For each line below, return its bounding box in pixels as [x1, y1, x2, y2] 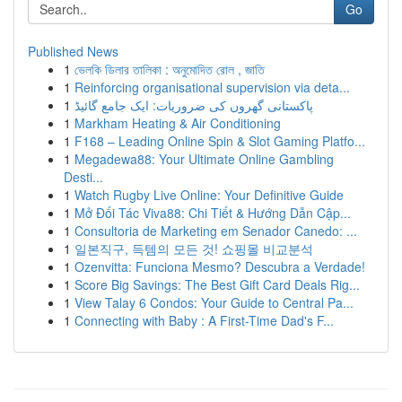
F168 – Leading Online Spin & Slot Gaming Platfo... [74, 132, 365, 150]
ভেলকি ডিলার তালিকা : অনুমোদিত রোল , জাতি [74, 60, 265, 78]
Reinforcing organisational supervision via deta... [74, 78, 350, 96]
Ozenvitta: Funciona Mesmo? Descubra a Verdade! [74, 258, 365, 275]
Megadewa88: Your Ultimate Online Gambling [74, 150, 334, 168]
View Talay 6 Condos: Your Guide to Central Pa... [74, 293, 354, 311]
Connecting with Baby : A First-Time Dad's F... [74, 311, 334, 329]
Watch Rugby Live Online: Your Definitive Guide [74, 186, 344, 204]
